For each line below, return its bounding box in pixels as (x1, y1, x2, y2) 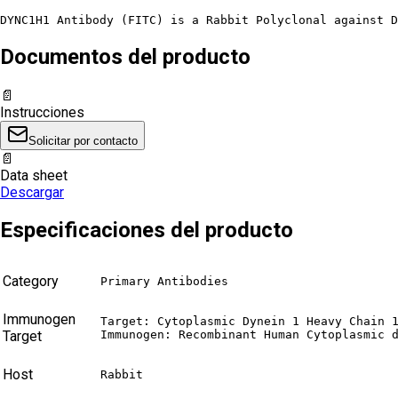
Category (3, 273, 59, 291)
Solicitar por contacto (28, 133, 138, 147)
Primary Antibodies (100, 275, 228, 289)
